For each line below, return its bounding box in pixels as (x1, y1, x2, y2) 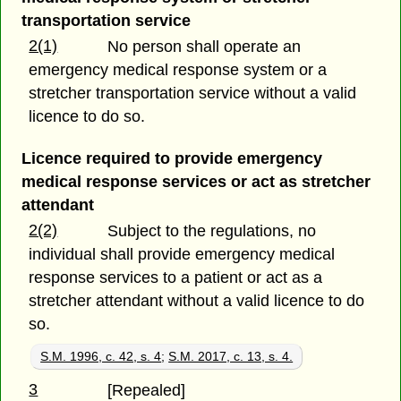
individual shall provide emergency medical (29, 245, 336, 264)
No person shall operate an (107, 38, 302, 56)
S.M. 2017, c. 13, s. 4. (168, 349, 294, 364)
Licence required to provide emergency (21, 149, 322, 168)
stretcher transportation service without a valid (29, 84, 357, 103)
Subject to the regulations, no (107, 222, 317, 241)
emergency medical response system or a (29, 61, 328, 80)
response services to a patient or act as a (29, 269, 323, 287)
